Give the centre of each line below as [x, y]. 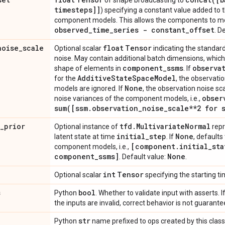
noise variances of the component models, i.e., [128, 98]
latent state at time [85, 137]
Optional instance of [87, 127]
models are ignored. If [89, 88]
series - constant [149, 30]
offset [202, 30]
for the [66, 78]
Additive [94, 78]
